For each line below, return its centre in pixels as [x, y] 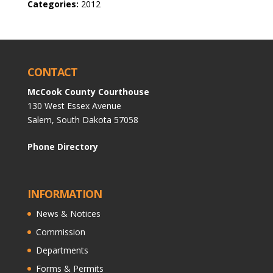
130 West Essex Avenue [74, 106]
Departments [62, 250]
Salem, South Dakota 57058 [83, 120]
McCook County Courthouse [88, 92]
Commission [60, 232]
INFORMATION [64, 194]
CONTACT [52, 72]
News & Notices [68, 214]
